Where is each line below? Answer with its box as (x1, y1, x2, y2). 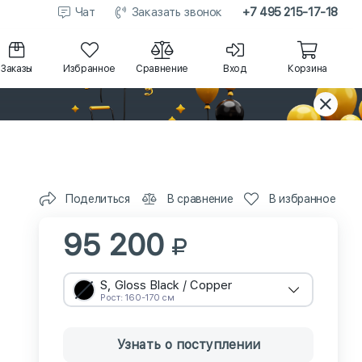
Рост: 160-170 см (100, 293, 175, 303)
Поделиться (65, 192, 130, 205)
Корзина (288, 62, 327, 74)
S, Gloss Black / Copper (100, 278, 232, 293)
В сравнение (166, 192, 234, 205)
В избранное (268, 192, 336, 205)
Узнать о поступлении (116, 337, 260, 352)
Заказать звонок (131, 5, 222, 19)
